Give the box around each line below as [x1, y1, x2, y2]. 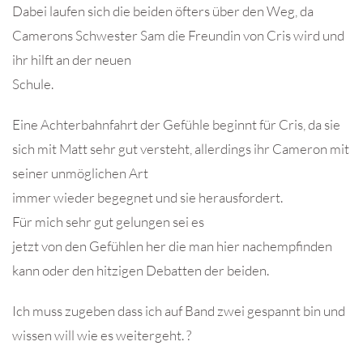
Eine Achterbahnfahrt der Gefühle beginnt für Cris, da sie [12, 116, 340, 134]
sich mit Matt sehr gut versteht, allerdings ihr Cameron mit [12, 140, 349, 158]
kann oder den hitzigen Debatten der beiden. [12, 262, 269, 280]
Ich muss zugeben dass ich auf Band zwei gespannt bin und [12, 302, 345, 320]
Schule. [12, 75, 53, 93]
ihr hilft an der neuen [12, 51, 131, 69]
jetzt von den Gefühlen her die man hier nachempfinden [12, 237, 332, 255]
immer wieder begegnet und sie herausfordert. [12, 189, 283, 207]
